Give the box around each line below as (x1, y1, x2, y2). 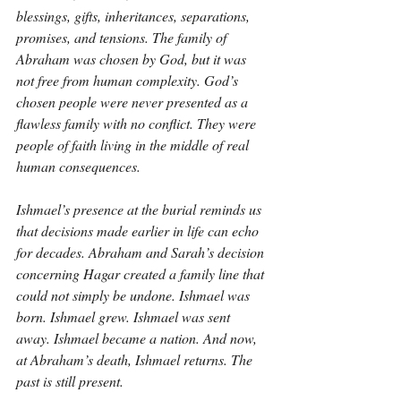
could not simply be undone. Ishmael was (16, 286, 253, 304)
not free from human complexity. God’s (16, 71, 242, 90)
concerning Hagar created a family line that (16, 264, 268, 283)
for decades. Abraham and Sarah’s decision (16, 243, 268, 261)
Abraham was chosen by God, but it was (16, 49, 250, 68)
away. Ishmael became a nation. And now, (16, 328, 260, 347)
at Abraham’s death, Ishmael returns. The (16, 350, 256, 369)
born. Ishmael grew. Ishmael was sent (16, 307, 234, 326)
